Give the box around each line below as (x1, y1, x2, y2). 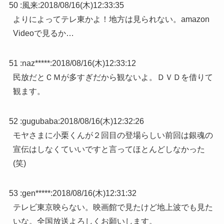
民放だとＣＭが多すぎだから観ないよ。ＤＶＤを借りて (12, 73, 213, 82)
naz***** (21, 59, 50, 68)
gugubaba (21, 117, 58, 126)
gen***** (21, 189, 50, 198)
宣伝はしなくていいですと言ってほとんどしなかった (12, 145, 205, 154)
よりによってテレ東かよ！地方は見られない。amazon (12, 15, 209, 24)
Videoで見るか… (12, 29, 74, 38)
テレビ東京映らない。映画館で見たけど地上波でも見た (12, 203, 213, 212)
